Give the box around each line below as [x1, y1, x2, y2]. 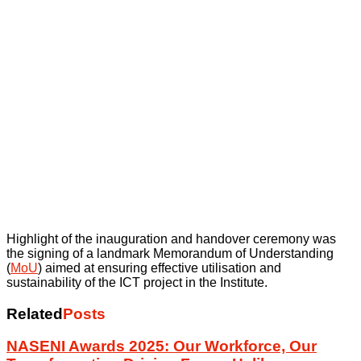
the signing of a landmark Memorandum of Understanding [6, 247, 334, 260]
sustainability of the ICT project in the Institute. [6, 276, 268, 289]
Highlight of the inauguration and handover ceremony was [6, 232, 336, 246]
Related [6, 305, 63, 322]
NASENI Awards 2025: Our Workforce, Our [6, 338, 317, 355]
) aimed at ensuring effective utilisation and [38, 261, 281, 275]
